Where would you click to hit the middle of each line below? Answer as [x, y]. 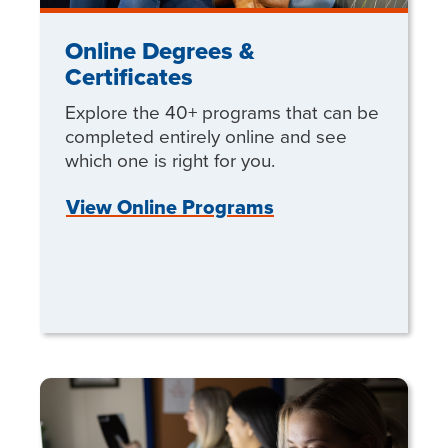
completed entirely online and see [206, 136]
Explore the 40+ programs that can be [222, 112]
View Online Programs [170, 207]
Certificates [129, 77]
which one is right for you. [170, 160]
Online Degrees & [160, 51]
